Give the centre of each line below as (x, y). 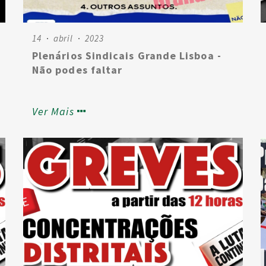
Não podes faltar (77, 70)
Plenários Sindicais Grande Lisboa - (127, 56)
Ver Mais (53, 111)
